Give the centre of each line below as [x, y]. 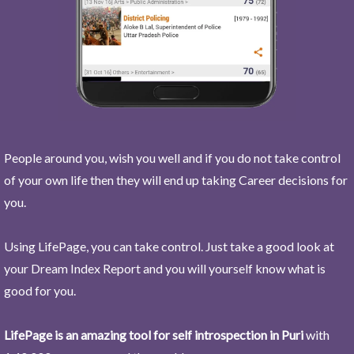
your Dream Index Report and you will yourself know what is [165, 268]
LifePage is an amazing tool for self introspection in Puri [154, 334]
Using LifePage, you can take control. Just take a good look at [169, 246]
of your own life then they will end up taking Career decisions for [176, 179]
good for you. [40, 290]
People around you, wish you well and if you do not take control [172, 157]
